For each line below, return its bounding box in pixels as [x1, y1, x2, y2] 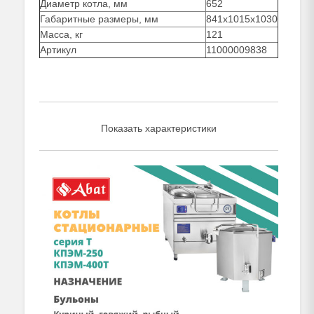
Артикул [40, 44, 76, 55]
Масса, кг [40, 29, 83, 40]
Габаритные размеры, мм [40, 13, 158, 25]
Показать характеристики [101, 122, 217, 134]
